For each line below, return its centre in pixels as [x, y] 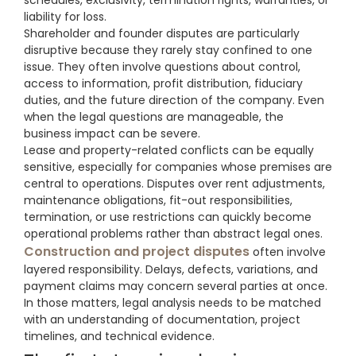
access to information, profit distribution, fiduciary [163, 84]
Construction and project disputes [137, 252]
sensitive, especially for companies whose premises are [178, 167]
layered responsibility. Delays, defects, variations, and [171, 270]
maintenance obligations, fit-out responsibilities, [158, 201]
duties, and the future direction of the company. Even [174, 101]
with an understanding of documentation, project [162, 320]
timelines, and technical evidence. [119, 337]
